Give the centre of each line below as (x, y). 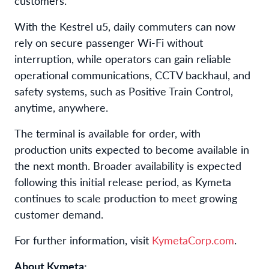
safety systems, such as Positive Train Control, (124, 91)
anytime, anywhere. (61, 107)
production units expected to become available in (132, 149)
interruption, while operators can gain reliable (123, 58)
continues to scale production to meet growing (126, 198)
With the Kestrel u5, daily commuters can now (125, 26)
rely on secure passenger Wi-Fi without (109, 42)
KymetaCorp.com (193, 240)
